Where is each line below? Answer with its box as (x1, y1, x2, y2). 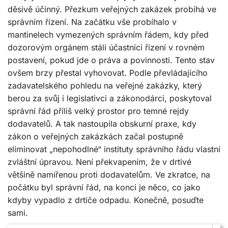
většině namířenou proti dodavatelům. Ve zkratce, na (8, 169, 210, 180)
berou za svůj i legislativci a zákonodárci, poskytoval (8, 93, 212, 103)
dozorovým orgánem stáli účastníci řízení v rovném (8, 42, 205, 52)
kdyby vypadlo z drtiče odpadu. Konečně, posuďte (8, 195, 204, 205)
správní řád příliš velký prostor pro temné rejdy (8, 106, 189, 116)
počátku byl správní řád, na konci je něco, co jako (8, 182, 201, 192)
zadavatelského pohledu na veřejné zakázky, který (8, 80, 202, 91)
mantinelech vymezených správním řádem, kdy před (8, 30, 209, 40)
